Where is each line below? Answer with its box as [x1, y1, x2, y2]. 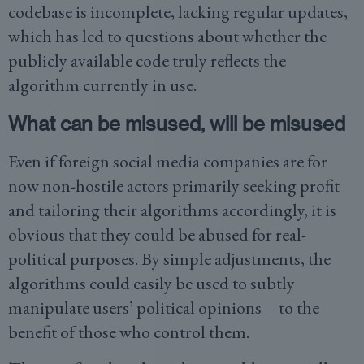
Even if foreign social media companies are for [8, 149, 327, 173]
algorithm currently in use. [8, 73, 197, 97]
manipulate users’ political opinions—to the [8, 296, 319, 319]
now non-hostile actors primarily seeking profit [8, 174, 340, 197]
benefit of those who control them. [8, 320, 249, 344]
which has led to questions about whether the [8, 24, 327, 48]
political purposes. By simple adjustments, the [8, 247, 331, 271]
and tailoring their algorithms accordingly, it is [8, 198, 336, 222]
